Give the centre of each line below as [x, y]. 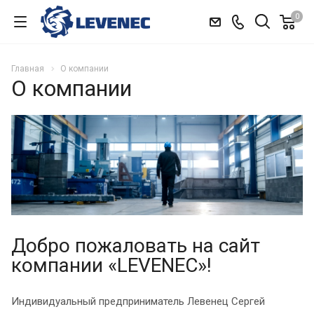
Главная [28, 69]
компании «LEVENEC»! [111, 266]
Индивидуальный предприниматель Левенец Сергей [138, 302]
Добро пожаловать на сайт [136, 246]
